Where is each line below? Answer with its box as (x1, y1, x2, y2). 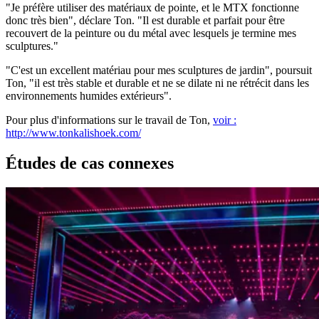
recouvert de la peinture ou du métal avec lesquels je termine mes (6, 27, 296, 40)
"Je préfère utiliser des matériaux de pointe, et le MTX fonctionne (6, 1, 299, 14)
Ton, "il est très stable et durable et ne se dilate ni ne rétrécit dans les (6, 77, 309, 90)
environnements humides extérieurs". (6, 90, 172, 103)
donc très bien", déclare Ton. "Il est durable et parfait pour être (6, 14, 285, 27)
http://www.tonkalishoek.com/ (6, 127, 141, 140)
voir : (213, 114, 236, 127)
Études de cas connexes (6, 154, 174, 173)
